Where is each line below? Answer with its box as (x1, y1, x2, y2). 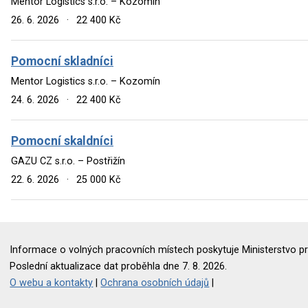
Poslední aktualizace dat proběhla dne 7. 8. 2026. (10, 260, 228, 272)
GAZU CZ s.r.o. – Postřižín (11, 155, 125, 167)
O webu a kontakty (10, 276, 93, 289)
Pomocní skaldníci (11, 133, 113, 148)
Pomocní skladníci (11, 54, 113, 68)
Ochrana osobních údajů (100, 276, 210, 289)
